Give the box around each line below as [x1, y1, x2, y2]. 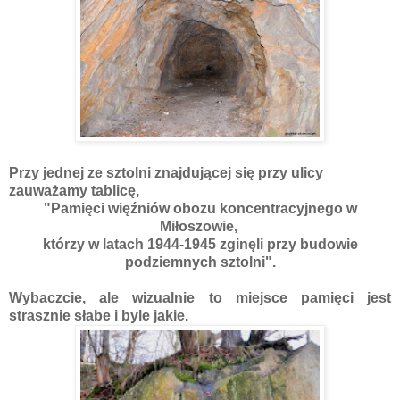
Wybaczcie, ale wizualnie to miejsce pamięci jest [9, 289, 391, 305]
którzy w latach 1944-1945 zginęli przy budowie [42, 236, 358, 252]
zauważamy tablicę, [9, 182, 146, 198]
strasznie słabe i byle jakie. [9, 307, 188, 323]
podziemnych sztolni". [124, 254, 276, 270]
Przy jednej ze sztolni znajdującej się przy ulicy [9, 164, 323, 180]
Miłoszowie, [159, 218, 241, 234]
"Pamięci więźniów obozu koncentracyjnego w [43, 200, 357, 216]
